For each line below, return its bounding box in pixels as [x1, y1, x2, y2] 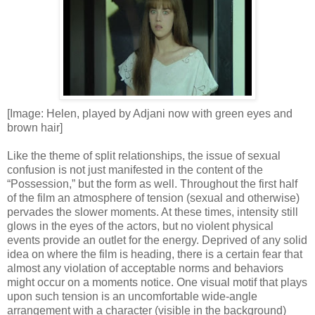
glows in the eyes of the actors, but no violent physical [7, 219, 274, 232]
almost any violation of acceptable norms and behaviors [7, 262, 283, 274]
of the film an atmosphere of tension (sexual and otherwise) [7, 191, 300, 204]
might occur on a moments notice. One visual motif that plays [7, 276, 307, 288]
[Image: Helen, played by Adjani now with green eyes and [7, 107, 292, 120]
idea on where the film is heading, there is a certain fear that [7, 247, 302, 260]
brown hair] [7, 121, 63, 134]
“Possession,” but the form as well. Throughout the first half [7, 177, 297, 190]
